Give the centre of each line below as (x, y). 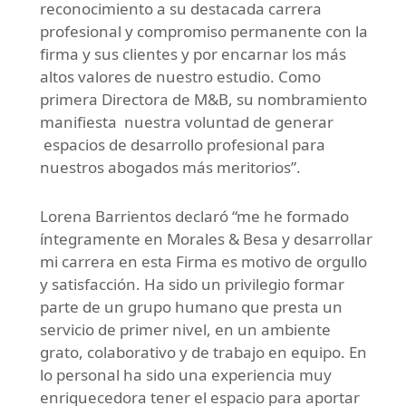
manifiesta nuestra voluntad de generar (187, 122)
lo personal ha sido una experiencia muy (186, 375)
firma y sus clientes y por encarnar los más (193, 54)
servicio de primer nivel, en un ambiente (185, 330)
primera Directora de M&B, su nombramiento (203, 100)
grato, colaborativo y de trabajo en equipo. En (203, 353)
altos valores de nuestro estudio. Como (180, 77)
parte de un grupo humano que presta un (191, 307)
